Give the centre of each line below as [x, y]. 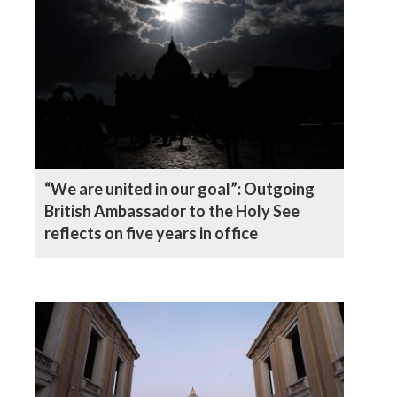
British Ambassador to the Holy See [172, 210]
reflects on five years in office [151, 233]
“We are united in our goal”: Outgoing [179, 188]
